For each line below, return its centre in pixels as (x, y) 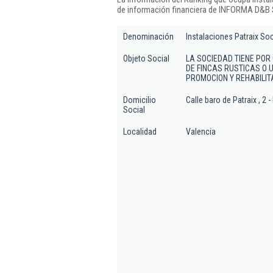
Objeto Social (146, 58)
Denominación (148, 37)
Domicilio (140, 100)
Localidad (140, 132)
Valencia (201, 132)
